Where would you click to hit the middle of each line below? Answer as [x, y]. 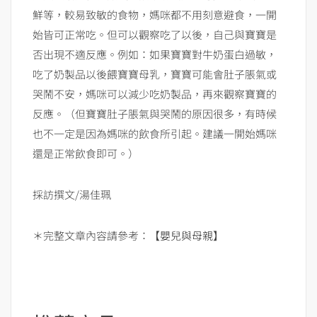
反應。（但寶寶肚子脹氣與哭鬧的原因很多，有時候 [155, 113]
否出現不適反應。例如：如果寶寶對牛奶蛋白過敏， [155, 54]
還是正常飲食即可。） [86, 153]
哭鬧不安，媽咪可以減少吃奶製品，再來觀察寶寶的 [155, 93]
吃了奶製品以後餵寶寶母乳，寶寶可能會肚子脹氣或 [155, 74]
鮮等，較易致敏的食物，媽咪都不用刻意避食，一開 [155, 14]
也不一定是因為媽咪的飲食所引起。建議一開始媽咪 [155, 133]
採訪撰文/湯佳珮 [72, 194]
